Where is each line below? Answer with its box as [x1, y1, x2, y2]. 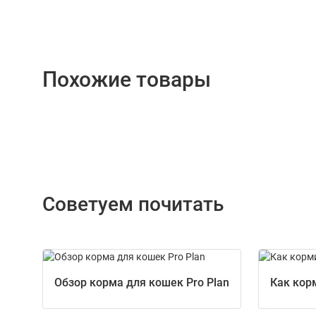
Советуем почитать [42, 192, 224, 216]
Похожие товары [42, 66, 211, 92]
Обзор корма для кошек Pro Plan [54, 275, 229, 289]
